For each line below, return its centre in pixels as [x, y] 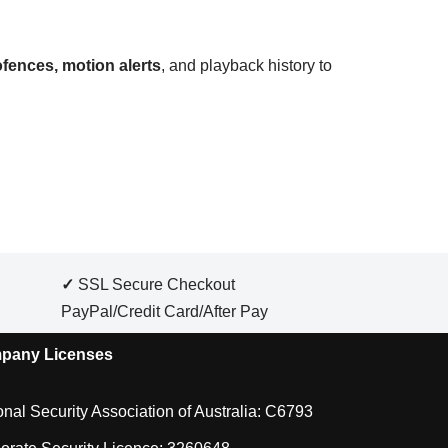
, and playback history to [246, 65]
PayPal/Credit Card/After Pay [164, 311]
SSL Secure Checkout [154, 284]
